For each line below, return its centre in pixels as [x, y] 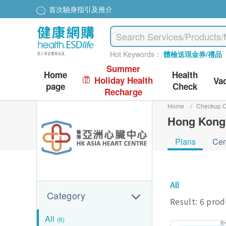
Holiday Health [123, 80]
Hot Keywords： [136, 54]
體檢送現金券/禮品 [193, 54]
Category [66, 195]
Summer [124, 69]
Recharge [124, 92]
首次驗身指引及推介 [81, 9]
